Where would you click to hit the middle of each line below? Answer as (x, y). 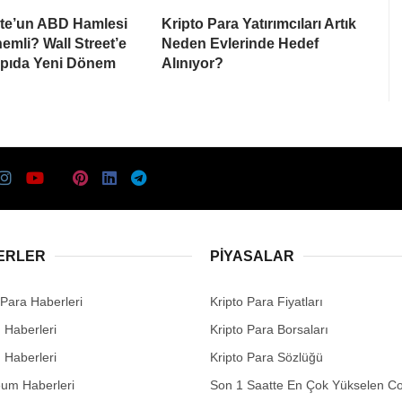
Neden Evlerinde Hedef (240, 43)
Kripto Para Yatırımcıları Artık (259, 23)
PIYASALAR (252, 256)
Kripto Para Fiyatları (267, 301)
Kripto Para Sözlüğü (267, 357)
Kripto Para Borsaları (269, 329)
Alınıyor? (192, 63)
